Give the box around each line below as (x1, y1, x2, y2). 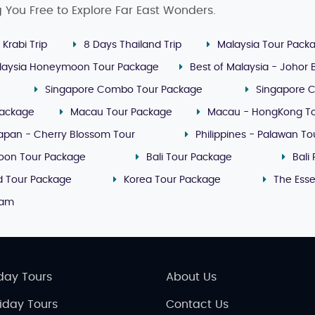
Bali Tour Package (146, 152, 232, 162)
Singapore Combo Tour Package (44, 84, 202, 95)
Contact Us (166, 298, 229, 310)
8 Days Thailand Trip (83, 39, 181, 50)
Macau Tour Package (70, 107, 172, 117)
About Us (166, 271, 217, 283)
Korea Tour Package (124, 174, 221, 185)
